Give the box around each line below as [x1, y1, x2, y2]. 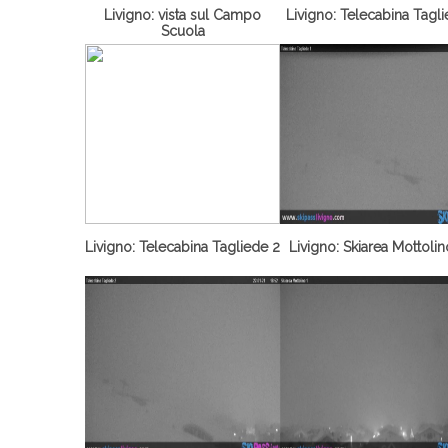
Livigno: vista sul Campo [104, 5, 262, 22]
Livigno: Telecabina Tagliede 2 [85, 237, 281, 254]
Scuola [160, 21, 205, 38]
